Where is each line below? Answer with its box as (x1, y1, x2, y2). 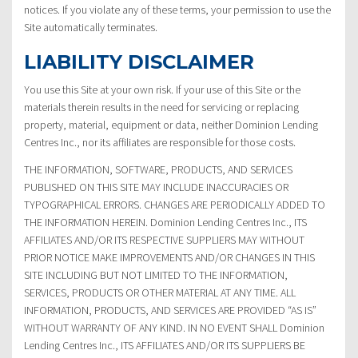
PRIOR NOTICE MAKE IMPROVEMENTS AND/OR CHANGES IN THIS (24, 249, 315, 265)
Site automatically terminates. (24, 19, 157, 34)
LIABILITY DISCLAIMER (24, 50, 254, 74)
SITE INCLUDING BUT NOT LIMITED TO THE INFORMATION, (24, 267, 288, 282)
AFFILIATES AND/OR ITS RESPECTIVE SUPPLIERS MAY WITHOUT (24, 232, 304, 247)
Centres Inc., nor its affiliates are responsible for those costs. (24, 134, 296, 149)
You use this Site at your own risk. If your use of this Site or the (24, 82, 300, 97)
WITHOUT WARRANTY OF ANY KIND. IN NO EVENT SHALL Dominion (24, 320, 324, 335)
